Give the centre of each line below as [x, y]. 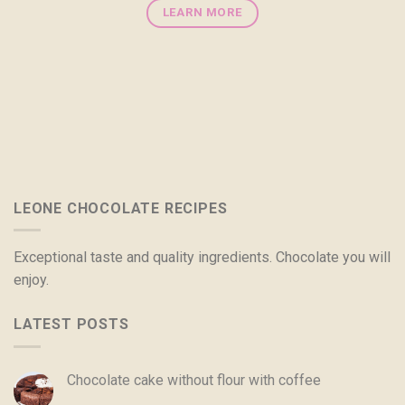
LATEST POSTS [71, 325]
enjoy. [31, 280]
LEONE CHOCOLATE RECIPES [121, 208]
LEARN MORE [202, 12]
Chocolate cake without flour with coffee [194, 380]
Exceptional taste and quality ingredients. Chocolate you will [202, 258]
